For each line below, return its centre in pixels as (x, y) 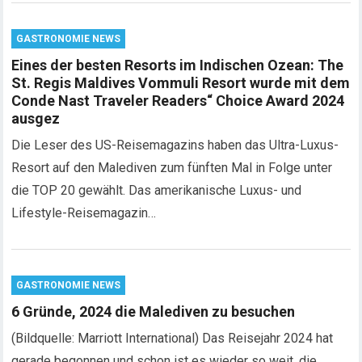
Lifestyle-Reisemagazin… (84, 213)
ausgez (36, 118)
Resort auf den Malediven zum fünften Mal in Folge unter (172, 168)
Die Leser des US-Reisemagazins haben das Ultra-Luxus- (175, 145)
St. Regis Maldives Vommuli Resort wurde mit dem (181, 83)
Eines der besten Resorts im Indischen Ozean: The (178, 65)
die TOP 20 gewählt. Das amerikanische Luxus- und (157, 190)
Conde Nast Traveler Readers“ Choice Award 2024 (178, 101)
